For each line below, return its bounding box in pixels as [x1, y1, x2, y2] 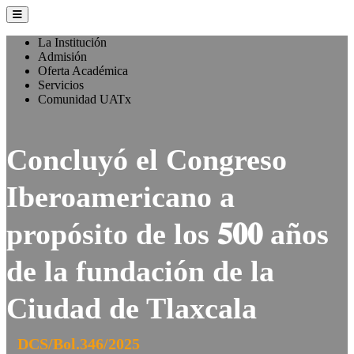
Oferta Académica [38, 64, 128, 77]
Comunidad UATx [38, 92, 131, 106]
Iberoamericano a [6, 180, 235, 213]
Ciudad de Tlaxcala [6, 292, 257, 325]
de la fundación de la [6, 254, 274, 288]
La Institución [38, 36, 107, 49]
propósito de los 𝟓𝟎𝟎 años [6, 217, 329, 250]
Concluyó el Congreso [6, 143, 287, 176]
